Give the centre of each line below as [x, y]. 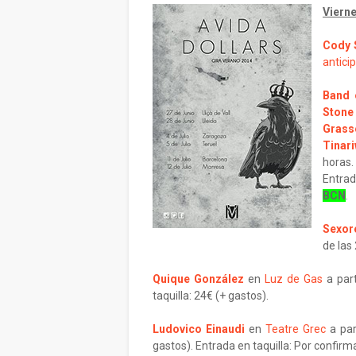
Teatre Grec [296, 329]
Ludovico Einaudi [199, 329]
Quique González [198, 279]
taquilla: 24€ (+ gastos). [212, 296]
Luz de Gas [293, 279]
